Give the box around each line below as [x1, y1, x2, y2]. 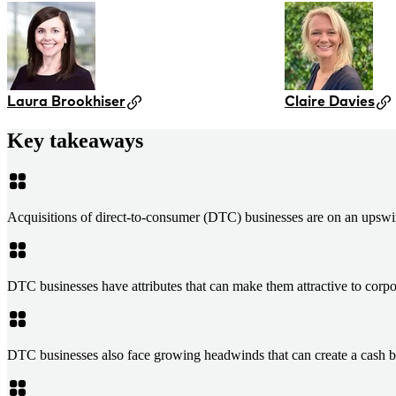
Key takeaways [7, 129, 143, 153]
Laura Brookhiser [7, 92, 126, 110]
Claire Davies [285, 92, 375, 110]
